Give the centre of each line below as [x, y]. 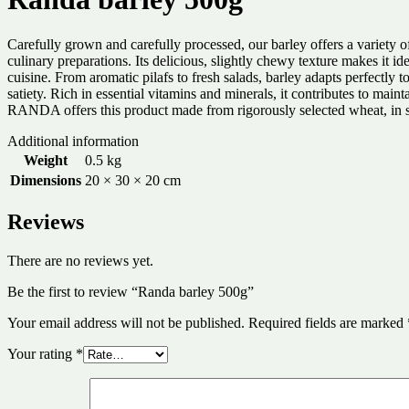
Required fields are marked [328, 322]
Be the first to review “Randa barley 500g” [131, 291]
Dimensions [46, 180]
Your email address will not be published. [126, 322]
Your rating [42, 353]
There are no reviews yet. [80, 260]
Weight [46, 160]
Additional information [73, 141]
